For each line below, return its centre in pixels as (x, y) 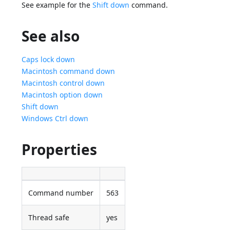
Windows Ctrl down (55, 119)
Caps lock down (49, 60)
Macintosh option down (62, 95)
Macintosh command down (69, 71)
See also (51, 36)
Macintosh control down (63, 83)
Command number (61, 193)
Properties (60, 150)
